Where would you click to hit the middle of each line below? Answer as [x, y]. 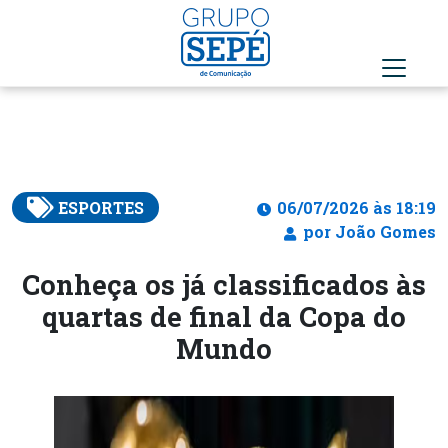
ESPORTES [100, 207]
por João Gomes [367, 231]
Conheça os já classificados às [224, 284]
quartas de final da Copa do [224, 316]
